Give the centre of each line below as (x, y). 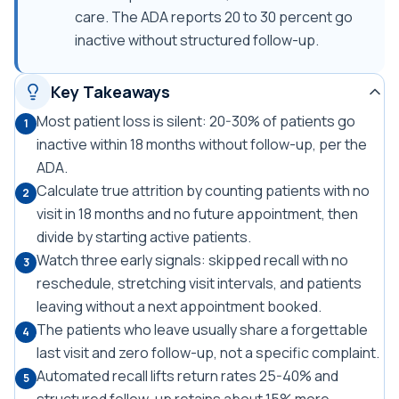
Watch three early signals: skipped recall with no (192, 260)
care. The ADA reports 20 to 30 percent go (214, 17)
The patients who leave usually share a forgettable (202, 330)
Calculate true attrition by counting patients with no (203, 191)
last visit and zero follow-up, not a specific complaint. (208, 353)
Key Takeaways (110, 92)
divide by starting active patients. (144, 237)
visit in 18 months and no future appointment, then (197, 214)
